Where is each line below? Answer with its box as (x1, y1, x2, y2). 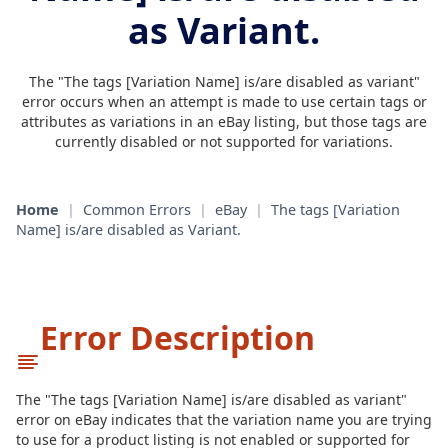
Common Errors (83, 200, 191, 219)
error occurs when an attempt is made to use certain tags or (21, 92, 427, 111)
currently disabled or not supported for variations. (55, 132, 393, 151)
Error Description (40, 316, 315, 359)
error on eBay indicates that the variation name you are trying (16, 410, 432, 429)
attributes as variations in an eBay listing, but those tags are (21, 112, 427, 131)
